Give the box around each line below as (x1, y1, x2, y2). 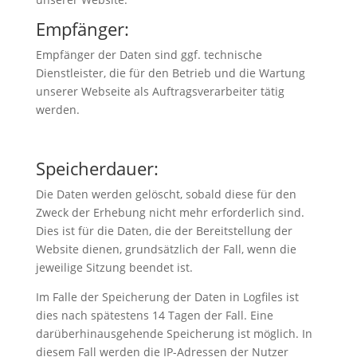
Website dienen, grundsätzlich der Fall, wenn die (35, 241, 296, 257)
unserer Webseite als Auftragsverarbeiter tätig (35, 83, 284, 99)
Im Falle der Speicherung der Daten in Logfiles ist (35, 288, 299, 304)
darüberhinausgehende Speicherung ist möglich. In (35, 325, 312, 341)
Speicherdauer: (35, 155, 159, 180)
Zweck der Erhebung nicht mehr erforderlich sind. (35, 204, 304, 220)
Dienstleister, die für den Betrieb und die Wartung (35, 65, 305, 80)
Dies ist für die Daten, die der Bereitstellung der (35, 222, 292, 238)
